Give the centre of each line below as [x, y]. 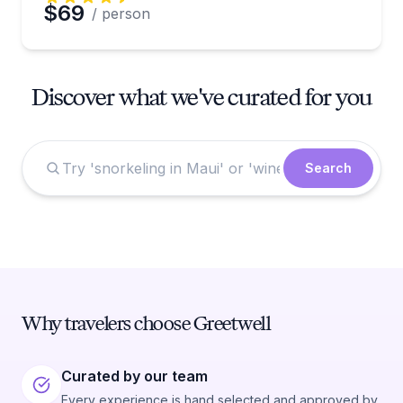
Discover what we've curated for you [201, 97]
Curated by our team [134, 376]
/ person [121, 13]
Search [328, 168]
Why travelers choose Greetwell [146, 323]
